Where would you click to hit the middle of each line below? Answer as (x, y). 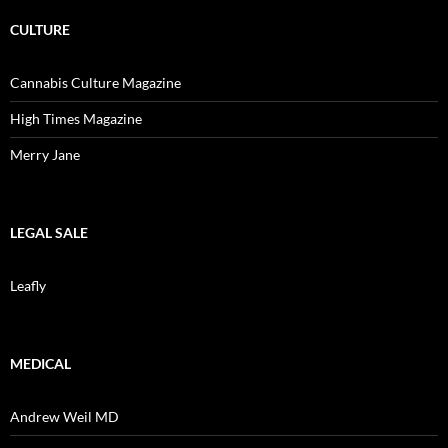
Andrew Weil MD (64, 417)
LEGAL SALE (49, 233)
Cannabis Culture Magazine (95, 83)
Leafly (28, 286)
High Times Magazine (76, 119)
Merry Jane (45, 155)
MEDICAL (40, 364)
